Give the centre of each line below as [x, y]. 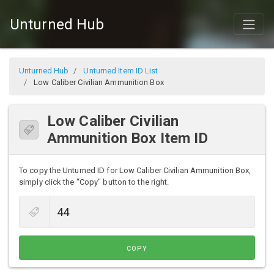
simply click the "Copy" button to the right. [94, 182]
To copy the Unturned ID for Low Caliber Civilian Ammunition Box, [135, 171]
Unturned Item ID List [121, 71]
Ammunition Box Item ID [128, 139]
